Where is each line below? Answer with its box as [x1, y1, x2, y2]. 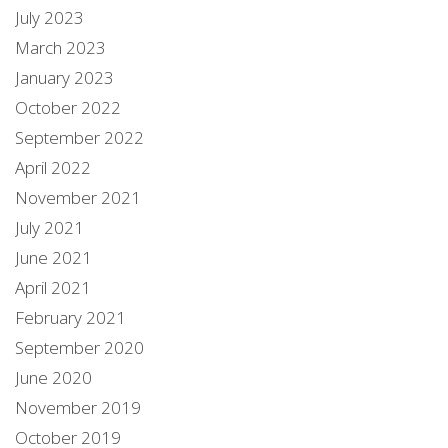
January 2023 [15, 65, 114, 89]
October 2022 [15, 95, 121, 119]
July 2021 [15, 215, 84, 239]
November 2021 [15, 185, 141, 209]
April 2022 [15, 155, 91, 179]
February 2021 [15, 305, 126, 329]
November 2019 [15, 395, 141, 419]
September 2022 [15, 125, 144, 149]
